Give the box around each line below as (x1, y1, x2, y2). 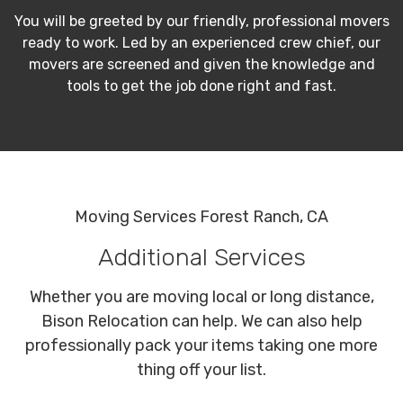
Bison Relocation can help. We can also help (40, 311, 363, 332)
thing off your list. (137, 360, 266, 381)
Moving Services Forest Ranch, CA (75, 207, 328, 228)
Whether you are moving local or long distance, (29, 287, 374, 308)
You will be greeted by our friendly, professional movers (13, 13, 390, 31)
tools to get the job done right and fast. (67, 77, 336, 95)
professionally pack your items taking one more (25, 336, 378, 356)
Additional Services (97, 243, 306, 273)
